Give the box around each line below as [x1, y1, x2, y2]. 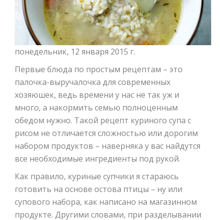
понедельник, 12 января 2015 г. [15, 46, 135, 57]
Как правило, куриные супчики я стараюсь [15, 171, 179, 182]
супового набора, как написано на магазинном [15, 196, 197, 208]
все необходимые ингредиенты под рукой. [15, 153, 180, 165]
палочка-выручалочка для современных [15, 77, 170, 88]
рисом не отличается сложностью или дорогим [15, 128, 198, 139]
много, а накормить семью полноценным [15, 102, 178, 113]
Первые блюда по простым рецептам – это [15, 64, 183, 75]
